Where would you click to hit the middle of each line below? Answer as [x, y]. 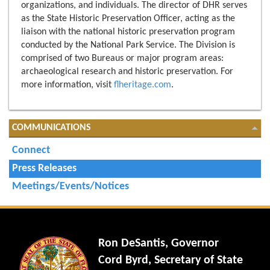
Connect [31, 151]
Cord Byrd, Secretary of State [171, 261]
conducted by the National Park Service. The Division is [128, 46]
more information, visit [67, 85]
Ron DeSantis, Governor [159, 244]
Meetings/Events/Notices [71, 187]
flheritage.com [143, 85]
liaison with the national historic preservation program [128, 32]
